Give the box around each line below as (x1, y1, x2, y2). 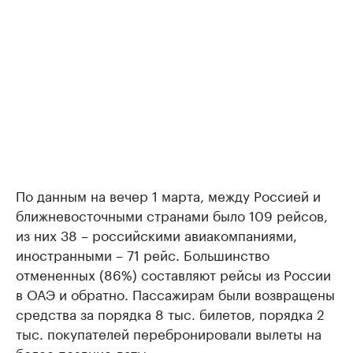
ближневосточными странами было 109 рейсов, (16, 204, 328, 225)
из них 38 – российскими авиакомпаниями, (16, 224, 297, 244)
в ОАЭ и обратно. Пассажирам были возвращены (16, 283, 335, 303)
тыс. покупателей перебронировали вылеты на (16, 322, 321, 343)
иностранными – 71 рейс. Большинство (16, 243, 269, 264)
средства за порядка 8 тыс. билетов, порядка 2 (16, 303, 325, 323)
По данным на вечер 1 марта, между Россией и (16, 184, 321, 205)
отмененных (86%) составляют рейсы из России (16, 263, 331, 284)
